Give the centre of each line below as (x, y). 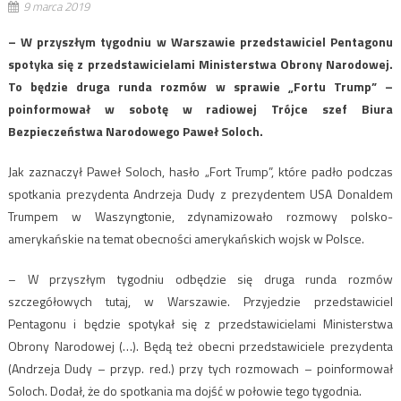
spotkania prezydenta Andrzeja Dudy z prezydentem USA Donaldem (200, 193)
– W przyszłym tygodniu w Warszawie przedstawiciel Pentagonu (200, 41)
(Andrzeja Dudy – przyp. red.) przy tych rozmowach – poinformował (200, 368)
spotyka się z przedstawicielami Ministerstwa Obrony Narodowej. (200, 64)
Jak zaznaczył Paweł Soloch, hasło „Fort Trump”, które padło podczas (200, 171)
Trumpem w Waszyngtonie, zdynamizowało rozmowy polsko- (200, 216)
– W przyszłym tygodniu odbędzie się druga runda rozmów (200, 278)
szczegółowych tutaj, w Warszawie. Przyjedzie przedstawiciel (200, 301)
